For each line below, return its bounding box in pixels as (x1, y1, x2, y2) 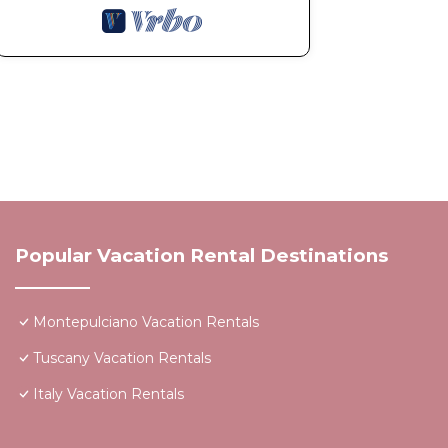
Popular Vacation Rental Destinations (15, 243, 388, 267)
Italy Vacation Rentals (33, 384, 184, 403)
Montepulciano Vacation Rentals (33, 312, 259, 331)
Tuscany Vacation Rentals (33, 348, 211, 367)
